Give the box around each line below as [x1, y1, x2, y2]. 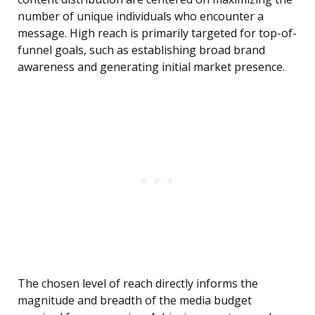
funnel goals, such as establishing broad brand [18, 42, 265, 58]
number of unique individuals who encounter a [18, 8, 264, 25]
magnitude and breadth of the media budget [18, 292, 252, 309]
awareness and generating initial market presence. [18, 59, 285, 75]
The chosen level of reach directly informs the [18, 276, 258, 292]
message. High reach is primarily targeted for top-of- [18, 25, 297, 41]
